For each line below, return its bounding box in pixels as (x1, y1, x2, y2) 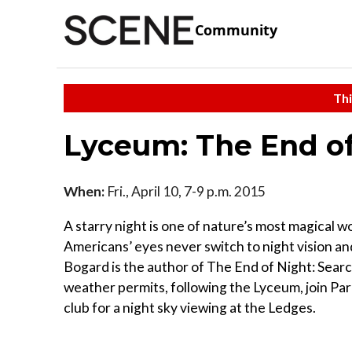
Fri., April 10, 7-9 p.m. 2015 (104, 182, 266, 200)
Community (195, 20, 277, 40)
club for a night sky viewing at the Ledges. (64, 299, 316, 316)
